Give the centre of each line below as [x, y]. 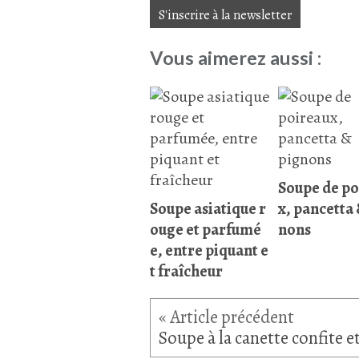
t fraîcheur [186, 272]
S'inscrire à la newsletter [225, 15]
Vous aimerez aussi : [236, 57]
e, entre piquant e [209, 251]
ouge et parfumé [206, 230]
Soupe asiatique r [208, 209]
